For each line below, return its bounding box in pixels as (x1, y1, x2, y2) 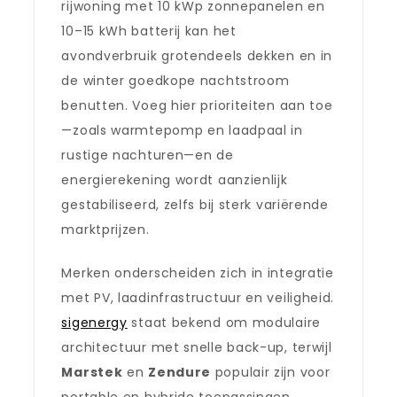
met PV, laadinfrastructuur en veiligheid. (61, 289, 335, 307)
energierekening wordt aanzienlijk (61, 171, 288, 189)
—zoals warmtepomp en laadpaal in (61, 121, 303, 139)
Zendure (148, 363, 212, 381)
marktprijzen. (61, 221, 150, 238)
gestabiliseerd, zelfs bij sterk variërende (61, 196, 329, 214)
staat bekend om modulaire (127, 314, 321, 331)
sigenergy (61, 314, 128, 331)
